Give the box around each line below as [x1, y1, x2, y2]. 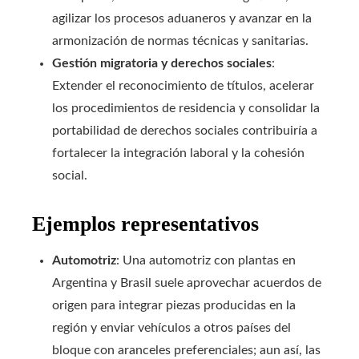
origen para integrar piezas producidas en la [52, 299, 296, 312]
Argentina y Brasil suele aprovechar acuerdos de [52, 276, 321, 289]
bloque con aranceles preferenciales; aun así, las [52, 344, 321, 357]
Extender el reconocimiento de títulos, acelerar [52, 79, 314, 92]
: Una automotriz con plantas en [116, 254, 296, 267]
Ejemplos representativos [32, 212, 259, 236]
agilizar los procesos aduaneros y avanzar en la [52, 12, 312, 25]
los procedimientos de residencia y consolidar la [52, 102, 320, 115]
